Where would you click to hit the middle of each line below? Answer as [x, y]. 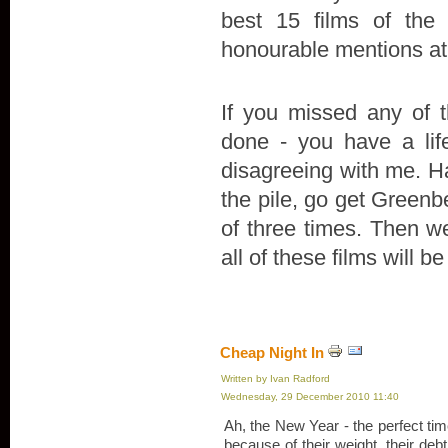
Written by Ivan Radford [275, 378]
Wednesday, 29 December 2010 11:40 [310, 396]
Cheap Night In [272, 352]
